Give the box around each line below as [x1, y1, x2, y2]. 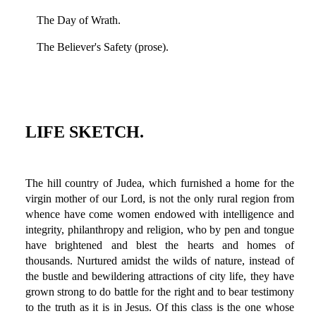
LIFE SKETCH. [25, 123, 144, 142]
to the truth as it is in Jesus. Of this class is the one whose [25, 301, 294, 314]
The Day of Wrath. [36, 14, 121, 27]
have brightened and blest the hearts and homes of [25, 239, 294, 252]
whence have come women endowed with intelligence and [25, 208, 294, 221]
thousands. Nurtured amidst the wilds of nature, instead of [25, 255, 294, 267]
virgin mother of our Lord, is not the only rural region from [25, 193, 294, 205]
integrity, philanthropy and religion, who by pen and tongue [25, 224, 294, 236]
